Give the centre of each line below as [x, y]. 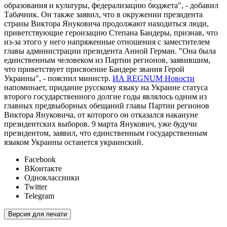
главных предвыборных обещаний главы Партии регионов [107, 106]
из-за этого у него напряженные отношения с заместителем [107, 42]
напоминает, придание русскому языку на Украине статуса [106, 88]
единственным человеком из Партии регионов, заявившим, [107, 60]
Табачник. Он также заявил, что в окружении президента [103, 15]
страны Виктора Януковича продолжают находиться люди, [106, 24]
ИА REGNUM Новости [154, 79]
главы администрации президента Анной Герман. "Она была [110, 51]
